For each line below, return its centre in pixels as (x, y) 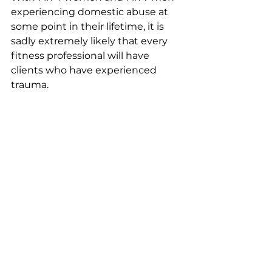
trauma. (30, 84)
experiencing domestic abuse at (91, 12)
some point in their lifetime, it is (89, 26)
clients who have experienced (85, 70)
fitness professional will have (81, 55)
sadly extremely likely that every (90, 41)
